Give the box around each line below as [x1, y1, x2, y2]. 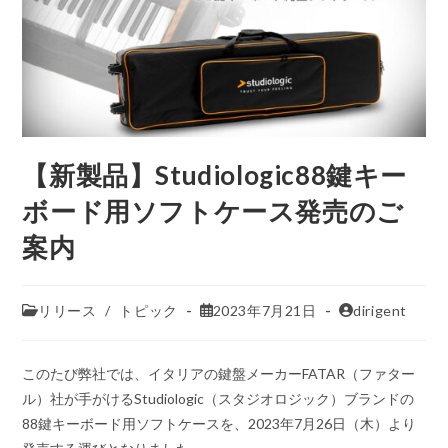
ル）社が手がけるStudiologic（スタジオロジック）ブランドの [22, 389, 415, 407]
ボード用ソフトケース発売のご [22, 194, 404, 227]
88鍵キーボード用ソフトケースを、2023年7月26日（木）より [22, 414, 417, 432]
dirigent [353, 301, 408, 319]
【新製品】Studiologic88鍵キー [22, 158, 408, 191]
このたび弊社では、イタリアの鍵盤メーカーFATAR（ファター [22, 364, 416, 382]
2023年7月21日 [212, 301, 317, 319]
